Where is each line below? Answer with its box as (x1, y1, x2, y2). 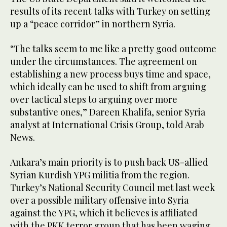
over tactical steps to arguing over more (10, 93, 177, 106)
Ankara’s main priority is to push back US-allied (10, 156, 208, 169)
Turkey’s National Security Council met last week (10, 181, 215, 194)
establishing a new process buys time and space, (10, 68, 211, 81)
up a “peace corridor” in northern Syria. (10, 18, 175, 30)
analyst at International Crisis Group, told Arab (10, 119, 204, 131)
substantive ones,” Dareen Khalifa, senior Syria (10, 106, 205, 119)
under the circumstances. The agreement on (10, 55, 197, 68)
